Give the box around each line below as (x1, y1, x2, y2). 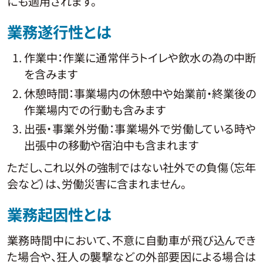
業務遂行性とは (6, 21, 112, 43)
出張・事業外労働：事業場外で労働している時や (23, 120, 257, 137)
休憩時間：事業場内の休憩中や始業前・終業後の (23, 85, 257, 102)
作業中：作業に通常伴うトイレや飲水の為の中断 (23, 49, 257, 66)
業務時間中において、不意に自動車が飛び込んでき (6, 231, 257, 248)
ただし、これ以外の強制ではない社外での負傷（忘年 (6, 159, 257, 176)
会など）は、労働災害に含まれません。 (6, 175, 186, 192)
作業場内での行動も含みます (23, 101, 166, 118)
